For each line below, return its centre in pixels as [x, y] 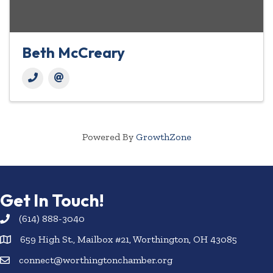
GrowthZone [163, 137]
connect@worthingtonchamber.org [96, 260]
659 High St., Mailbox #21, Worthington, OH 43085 [129, 239]
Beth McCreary [73, 53]
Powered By [109, 137]
